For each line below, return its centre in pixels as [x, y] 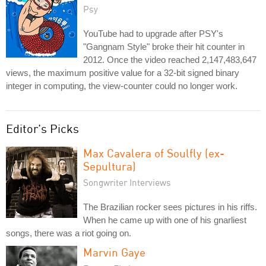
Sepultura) [110, 166]
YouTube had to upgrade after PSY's [153, 34]
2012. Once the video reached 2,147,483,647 [170, 60]
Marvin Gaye [114, 252]
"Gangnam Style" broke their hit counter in [164, 47]
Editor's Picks [42, 129]
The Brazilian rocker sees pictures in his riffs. [170, 207]
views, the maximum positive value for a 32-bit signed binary [123, 73]
